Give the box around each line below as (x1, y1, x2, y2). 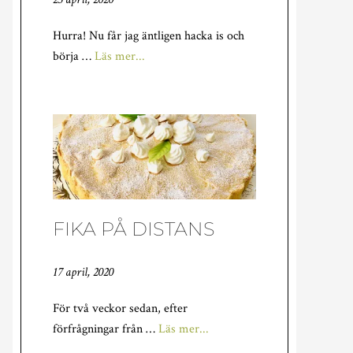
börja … (53, 48, 95, 65)
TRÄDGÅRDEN (144, 68, 227, 84)
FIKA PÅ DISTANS (53, 217, 215, 240)
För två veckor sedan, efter (53, 299, 188, 317)
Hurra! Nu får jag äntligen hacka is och (53, 28, 244, 44)
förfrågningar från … (53, 320, 158, 337)
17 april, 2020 (53, 263, 113, 281)
